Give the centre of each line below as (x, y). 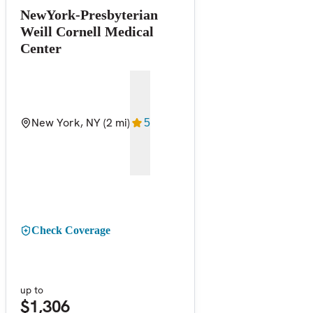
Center (41, 48)
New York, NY (66, 122)
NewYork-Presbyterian (89, 14)
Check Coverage (71, 230)
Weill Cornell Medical (87, 31)
